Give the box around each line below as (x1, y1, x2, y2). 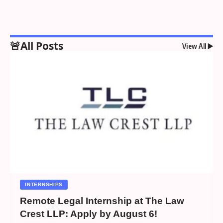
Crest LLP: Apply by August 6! (20, 208, 158, 219)
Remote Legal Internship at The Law (20, 195, 185, 206)
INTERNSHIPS (25, 181, 63, 187)
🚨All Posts (10, 39, 63, 53)
